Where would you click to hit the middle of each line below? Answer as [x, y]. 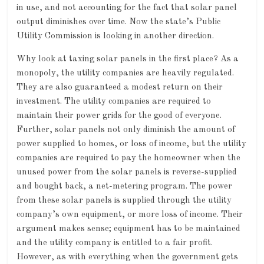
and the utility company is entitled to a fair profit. [115, 243]
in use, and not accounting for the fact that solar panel [127, 8]
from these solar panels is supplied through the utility [124, 201]
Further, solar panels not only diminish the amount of [126, 130]
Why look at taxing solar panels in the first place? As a [128, 60]
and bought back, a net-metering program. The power [125, 187]
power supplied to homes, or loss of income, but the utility [132, 144]
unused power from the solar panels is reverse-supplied [127, 173]
